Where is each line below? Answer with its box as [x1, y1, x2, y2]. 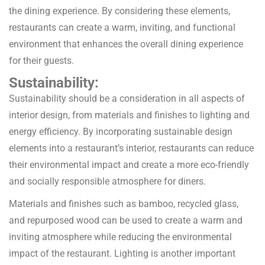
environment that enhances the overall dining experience [9, 38, 243, 50]
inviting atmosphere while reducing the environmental [9, 231, 232, 243]
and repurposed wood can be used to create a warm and [9, 215, 243, 227]
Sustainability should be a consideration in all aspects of [9, 93, 245, 105]
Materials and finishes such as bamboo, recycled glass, [9, 198, 238, 210]
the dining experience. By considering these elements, [9, 5, 230, 17]
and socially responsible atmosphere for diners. [9, 176, 206, 188]
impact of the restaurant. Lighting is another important [9, 248, 235, 260]
